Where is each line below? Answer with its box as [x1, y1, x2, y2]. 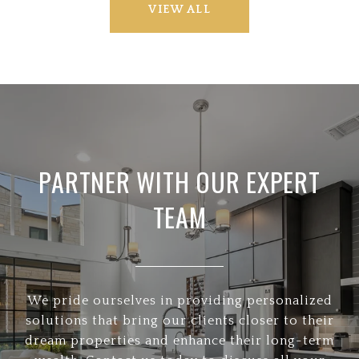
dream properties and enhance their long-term [25, 333, 334, 348]
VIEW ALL [148, 2, 211, 16]
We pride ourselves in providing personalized [26, 292, 333, 308]
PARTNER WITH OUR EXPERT [38, 162, 321, 200]
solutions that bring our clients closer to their [25, 313, 334, 328]
